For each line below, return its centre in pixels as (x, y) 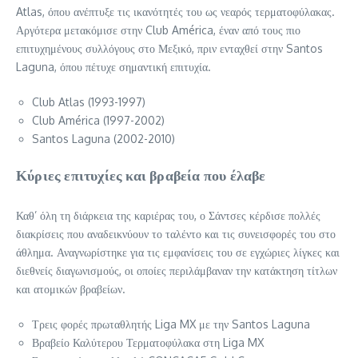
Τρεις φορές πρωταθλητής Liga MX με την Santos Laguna (171, 324)
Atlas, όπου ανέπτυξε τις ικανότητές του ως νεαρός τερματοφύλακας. (175, 12)
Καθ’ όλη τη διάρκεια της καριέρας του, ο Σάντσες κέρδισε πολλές (168, 216)
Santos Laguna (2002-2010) (103, 139)
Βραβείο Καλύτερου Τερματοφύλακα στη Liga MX (148, 343)
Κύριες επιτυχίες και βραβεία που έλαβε (141, 175)
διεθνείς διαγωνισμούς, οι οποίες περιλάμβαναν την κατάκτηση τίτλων (177, 271)
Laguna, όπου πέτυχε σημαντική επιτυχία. (113, 67)
